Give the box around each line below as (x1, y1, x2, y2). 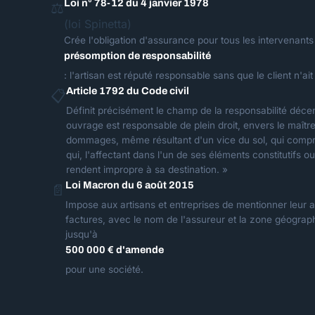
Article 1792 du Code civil (66, 85, 189, 96)
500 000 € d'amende (65, 244, 164, 255)
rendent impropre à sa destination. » (66, 164, 228, 175)
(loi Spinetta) (64, 17, 131, 31)
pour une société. (65, 264, 143, 275)
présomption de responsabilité (64, 50, 211, 61)
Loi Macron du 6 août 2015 (65, 179, 194, 191)
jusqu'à (65, 229, 98, 240)
